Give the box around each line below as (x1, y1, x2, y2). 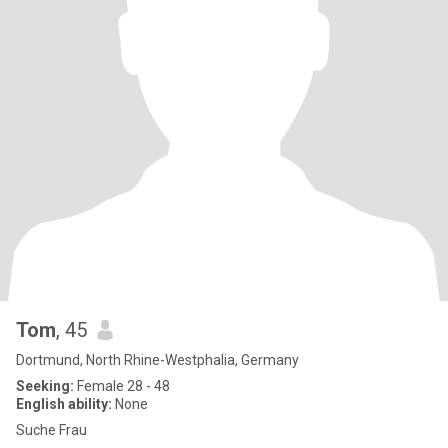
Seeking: (16, 378, 74, 394)
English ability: (16, 396, 112, 412)
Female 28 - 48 (74, 378, 170, 394)
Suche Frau (16, 422, 87, 438)
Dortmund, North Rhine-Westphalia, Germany (16, 352, 299, 368)
